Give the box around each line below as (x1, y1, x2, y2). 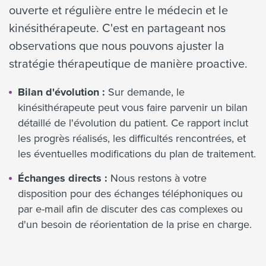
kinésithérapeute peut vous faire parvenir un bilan (18, 100, 248, 115)
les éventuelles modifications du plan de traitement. (18, 146, 256, 161)
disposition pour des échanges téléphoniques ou (18, 186, 243, 201)
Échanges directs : (18, 170, 107, 186)
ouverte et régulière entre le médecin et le (9, 1, 228, 19)
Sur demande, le (105, 84, 185, 100)
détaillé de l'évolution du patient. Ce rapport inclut (18, 115, 248, 131)
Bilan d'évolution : (18, 84, 105, 100)
